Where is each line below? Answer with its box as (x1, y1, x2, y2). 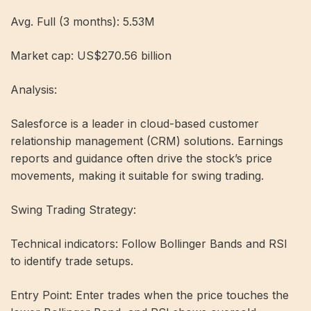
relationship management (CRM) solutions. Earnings (10, 133, 283, 148)
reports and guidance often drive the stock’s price (10, 151, 272, 165)
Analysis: (10, 82, 57, 96)
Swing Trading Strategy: (10, 202, 136, 217)
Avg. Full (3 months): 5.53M (10, 14, 155, 28)
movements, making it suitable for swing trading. (10, 168, 264, 183)
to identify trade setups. (10, 253, 133, 268)
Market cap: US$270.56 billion (10, 48, 171, 62)
